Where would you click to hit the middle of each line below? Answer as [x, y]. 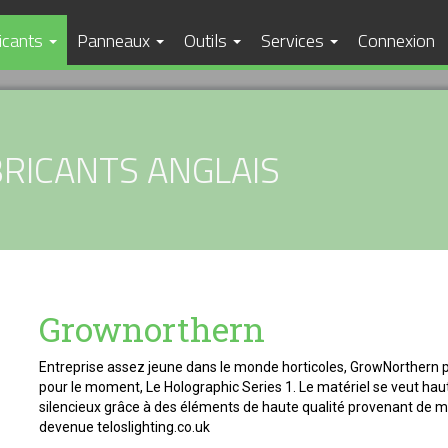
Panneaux [115, 40]
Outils [207, 40]
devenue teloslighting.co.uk [124, 427]
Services [294, 40]
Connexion [396, 40]
